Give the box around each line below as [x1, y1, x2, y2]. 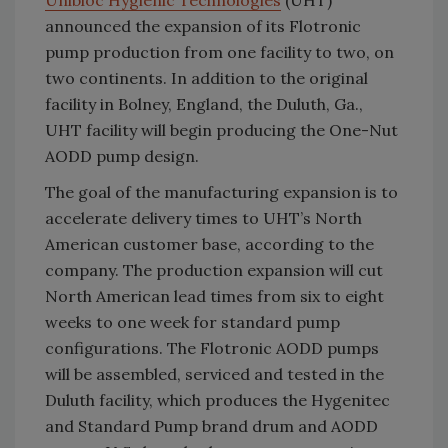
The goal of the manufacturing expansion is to [45, 182, 398, 203]
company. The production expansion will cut [45, 260, 383, 281]
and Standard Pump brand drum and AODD [45, 416, 378, 437]
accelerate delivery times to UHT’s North [45, 208, 362, 229]
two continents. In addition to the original [45, 68, 368, 89]
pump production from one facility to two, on [45, 42, 394, 63]
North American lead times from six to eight [45, 286, 384, 307]
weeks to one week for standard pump [45, 312, 340, 333]
